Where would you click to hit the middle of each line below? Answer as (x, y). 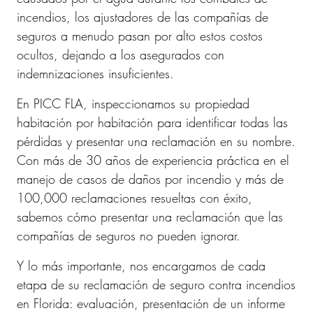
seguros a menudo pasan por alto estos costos (140, 36)
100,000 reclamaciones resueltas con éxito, (134, 198)
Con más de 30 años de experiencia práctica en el (153, 160)
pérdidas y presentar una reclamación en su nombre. (156, 141)
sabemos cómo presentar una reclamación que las (150, 217)
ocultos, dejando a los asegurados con (121, 54)
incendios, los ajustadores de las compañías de (143, 17)
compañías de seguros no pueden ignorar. (129, 235)
